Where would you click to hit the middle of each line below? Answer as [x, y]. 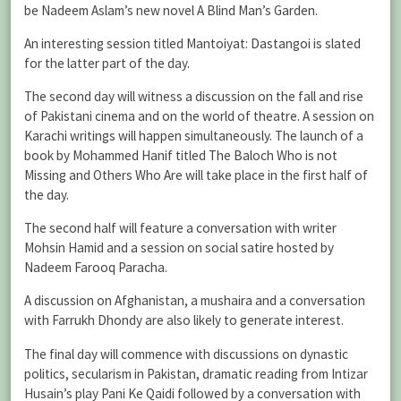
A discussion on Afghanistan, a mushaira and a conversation [195, 301]
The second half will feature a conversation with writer [180, 228]
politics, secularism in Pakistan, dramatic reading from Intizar [196, 373]
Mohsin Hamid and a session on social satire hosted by [179, 248]
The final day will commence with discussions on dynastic [186, 354]
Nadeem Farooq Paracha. [96, 268]
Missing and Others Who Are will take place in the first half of [196, 175]
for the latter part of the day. [107, 63]
